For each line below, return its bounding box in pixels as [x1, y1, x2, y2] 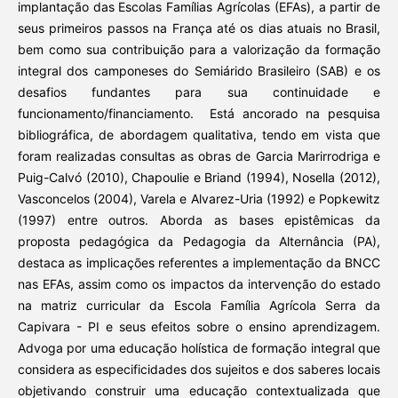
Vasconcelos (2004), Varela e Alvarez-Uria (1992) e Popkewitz [17, 190, 381, 206]
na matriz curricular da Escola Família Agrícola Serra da [17, 297, 381, 313]
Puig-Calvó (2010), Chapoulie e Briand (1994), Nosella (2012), [17, 169, 381, 185]
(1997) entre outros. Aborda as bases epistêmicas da [17, 211, 381, 227]
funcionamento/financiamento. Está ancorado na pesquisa [17, 105, 381, 121]
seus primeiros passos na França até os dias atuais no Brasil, [17, 20, 381, 36]
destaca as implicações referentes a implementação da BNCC [17, 254, 381, 270]
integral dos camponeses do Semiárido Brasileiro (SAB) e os [17, 62, 381, 78]
